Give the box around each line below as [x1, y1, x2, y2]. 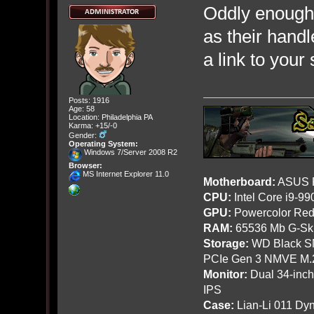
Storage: [203, 237, 249, 250]
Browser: [68, 161, 102, 170]
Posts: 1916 [68, 96, 109, 105]
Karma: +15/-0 [68, 121, 117, 130]
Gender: [68, 131, 99, 140]
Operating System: [68, 139, 138, 149]
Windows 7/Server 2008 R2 [81, 148, 177, 157]
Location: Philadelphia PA [68, 113, 153, 122]
